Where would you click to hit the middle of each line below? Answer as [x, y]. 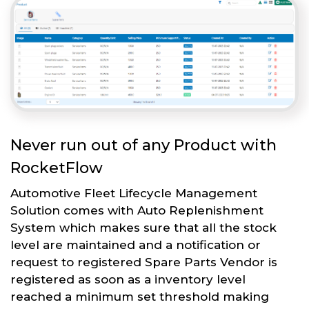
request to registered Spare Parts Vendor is [144, 262]
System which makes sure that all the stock [143, 227]
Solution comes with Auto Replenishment [137, 210]
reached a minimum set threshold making [140, 296]
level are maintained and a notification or [136, 245]
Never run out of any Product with [143, 145]
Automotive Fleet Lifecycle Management [134, 193]
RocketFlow [57, 168]
